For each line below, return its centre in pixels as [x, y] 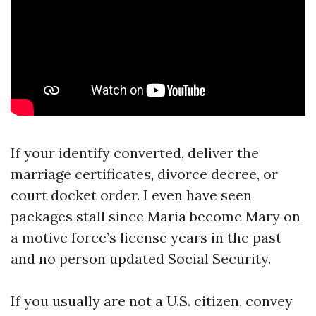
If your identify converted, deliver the [135, 153]
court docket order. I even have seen [131, 195]
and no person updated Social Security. [141, 259]
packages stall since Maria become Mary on [156, 216]
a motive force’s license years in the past [146, 237]
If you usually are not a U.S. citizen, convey [152, 301]
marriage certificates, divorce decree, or [144, 174]
